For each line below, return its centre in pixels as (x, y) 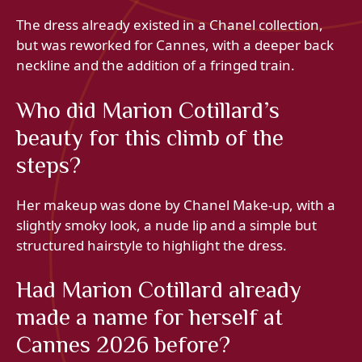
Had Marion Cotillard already (159, 290)
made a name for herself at (149, 317)
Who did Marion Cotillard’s (148, 109)
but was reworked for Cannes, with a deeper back (175, 45)
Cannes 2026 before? (123, 345)
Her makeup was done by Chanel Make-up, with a (176, 204)
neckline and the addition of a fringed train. (156, 65)
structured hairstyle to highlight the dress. (152, 245)
